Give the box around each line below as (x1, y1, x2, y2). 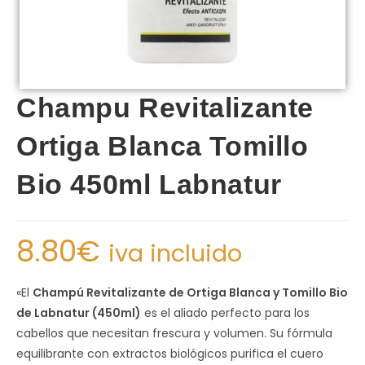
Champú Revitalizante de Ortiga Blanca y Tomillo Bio (33, 284, 348, 301)
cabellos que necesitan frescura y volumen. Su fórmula (16, 325, 332, 341)
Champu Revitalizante (16, 92, 314, 123)
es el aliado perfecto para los (141, 305, 310, 321)
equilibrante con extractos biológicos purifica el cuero (16, 345, 323, 362)
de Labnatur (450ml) (16, 305, 141, 321)
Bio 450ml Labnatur (16, 169, 282, 200)
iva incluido (108, 237, 242, 270)
